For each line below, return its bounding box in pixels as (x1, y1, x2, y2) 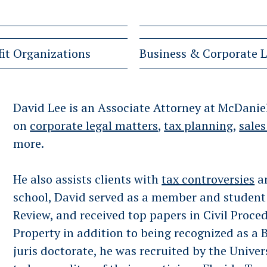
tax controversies (162, 171, 255, 187)
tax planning (164, 117, 234, 133)
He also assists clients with (13, 171, 162, 187)
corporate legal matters (30, 117, 159, 133)
